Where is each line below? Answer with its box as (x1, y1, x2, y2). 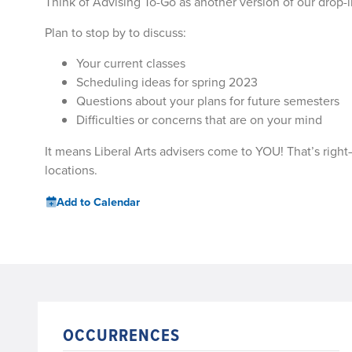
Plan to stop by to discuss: (45, 24, 186, 42)
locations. (45, 161, 97, 180)
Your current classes (76, 54, 185, 73)
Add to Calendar (57, 193, 140, 211)
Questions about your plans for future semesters (76, 92, 339, 111)
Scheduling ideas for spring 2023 (76, 73, 258, 92)
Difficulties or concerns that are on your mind (76, 111, 322, 130)
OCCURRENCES (63, 321, 180, 348)
